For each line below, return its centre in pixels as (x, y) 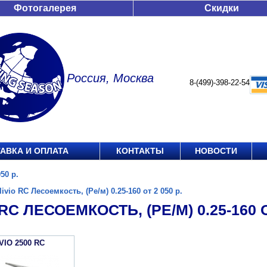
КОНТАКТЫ (140, 151)
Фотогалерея (45, 8)
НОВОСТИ (216, 151)
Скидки (222, 8)
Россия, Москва (110, 78)
